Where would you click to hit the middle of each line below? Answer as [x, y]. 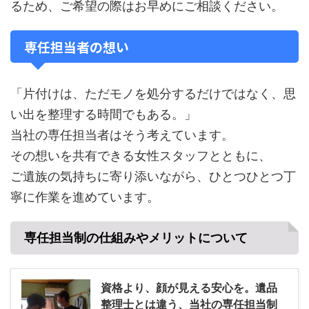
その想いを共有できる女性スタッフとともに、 [141, 156]
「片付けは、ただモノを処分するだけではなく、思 [153, 93]
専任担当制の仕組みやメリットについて [136, 238]
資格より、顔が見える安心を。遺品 [189, 288]
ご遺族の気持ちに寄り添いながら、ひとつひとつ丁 [153, 176]
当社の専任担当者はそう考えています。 [122, 135]
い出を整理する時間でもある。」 [103, 114]
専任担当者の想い [77, 47]
